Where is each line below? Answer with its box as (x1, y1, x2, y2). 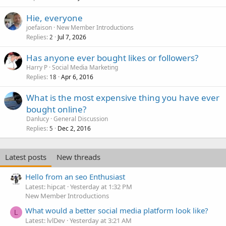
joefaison (26, 23, 52, 32)
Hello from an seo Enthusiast (25, 172, 125, 182)
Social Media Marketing (52, 63, 118, 72)
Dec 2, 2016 (58, 124, 91, 133)
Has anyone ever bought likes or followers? (26, 51, 198, 64)
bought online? (26, 103, 86, 115)
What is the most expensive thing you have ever (26, 91, 219, 103)
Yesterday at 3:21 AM (70, 215, 132, 225)
